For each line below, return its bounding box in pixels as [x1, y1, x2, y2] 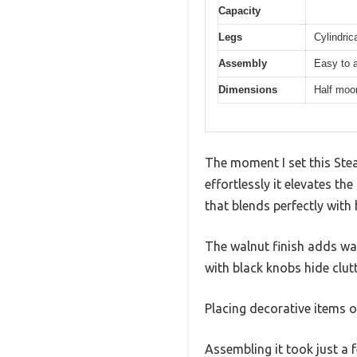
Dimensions [218, 84, 277, 96]
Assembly [218, 57, 267, 70]
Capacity [218, 5, 261, 18]
